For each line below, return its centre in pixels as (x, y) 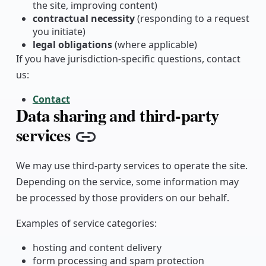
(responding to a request (192, 19)
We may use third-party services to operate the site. (132, 165)
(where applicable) (154, 45)
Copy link (120, 146)
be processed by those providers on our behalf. (122, 197)
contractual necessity (83, 19)
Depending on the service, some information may (127, 181)
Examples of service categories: (86, 223)
